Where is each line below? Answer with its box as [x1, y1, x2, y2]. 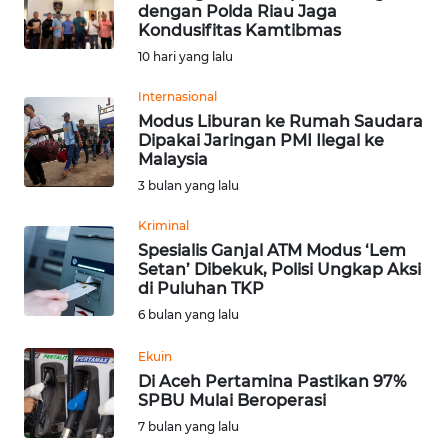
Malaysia [138, 149, 208, 169]
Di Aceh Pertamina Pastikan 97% [138, 371, 406, 391]
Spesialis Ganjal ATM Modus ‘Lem [138, 240, 406, 260]
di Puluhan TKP [138, 278, 264, 298]
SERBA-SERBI [28, 168, 121, 188]
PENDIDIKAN [28, 224, 117, 244]
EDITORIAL [28, 392, 103, 412]
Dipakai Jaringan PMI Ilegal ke [138, 130, 384, 150]
